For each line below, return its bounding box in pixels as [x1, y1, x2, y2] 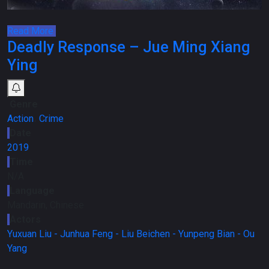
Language [10, 185, 55, 196]
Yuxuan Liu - [7, 228, 60, 240]
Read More [7, 25, 56, 37]
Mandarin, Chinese [7, 199, 84, 211]
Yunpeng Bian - [178, 228, 243, 240]
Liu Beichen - [121, 228, 178, 240]
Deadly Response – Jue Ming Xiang [7, 38, 250, 56]
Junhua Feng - [60, 228, 121, 240]
